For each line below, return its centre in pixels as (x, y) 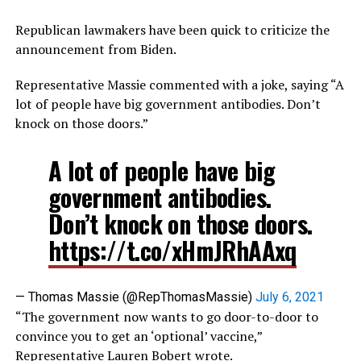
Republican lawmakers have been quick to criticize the (172, 30)
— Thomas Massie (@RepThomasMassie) (135, 297)
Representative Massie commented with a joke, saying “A (179, 85)
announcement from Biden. (95, 49)
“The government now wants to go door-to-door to (166, 317)
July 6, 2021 (289, 297)
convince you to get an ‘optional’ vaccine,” (138, 336)
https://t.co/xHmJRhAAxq (172, 250)
